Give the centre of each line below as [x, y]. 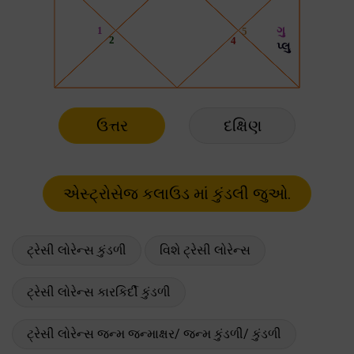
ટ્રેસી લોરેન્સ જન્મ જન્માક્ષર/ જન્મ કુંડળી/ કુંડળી [154, 333]
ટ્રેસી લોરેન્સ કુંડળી [77, 250]
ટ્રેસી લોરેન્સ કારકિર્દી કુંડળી [99, 292]
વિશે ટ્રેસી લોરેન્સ [205, 250]
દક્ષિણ [242, 125]
